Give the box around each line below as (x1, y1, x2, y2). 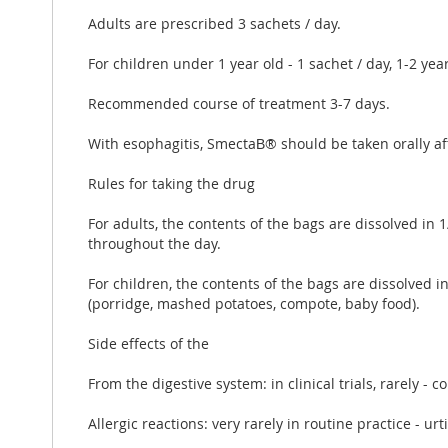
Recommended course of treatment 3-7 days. (88, 93, 390, 113)
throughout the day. (88, 233, 221, 253)
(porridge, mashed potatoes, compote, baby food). (88, 293, 420, 313)
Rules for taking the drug (88, 173, 255, 193)
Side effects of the (88, 333, 209, 353)
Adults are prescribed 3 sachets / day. (88, 13, 341, 33)
